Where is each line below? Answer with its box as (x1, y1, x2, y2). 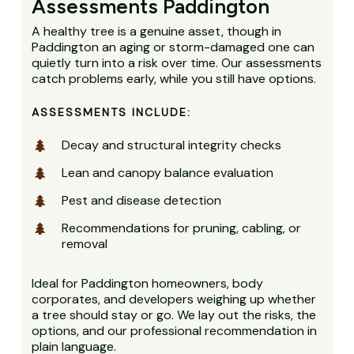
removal (62, 235, 108, 252)
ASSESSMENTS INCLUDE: (32, 104, 192, 119)
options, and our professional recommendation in (32, 322, 318, 339)
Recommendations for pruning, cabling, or (62, 219, 302, 236)
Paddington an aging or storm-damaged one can (32, 38, 315, 55)
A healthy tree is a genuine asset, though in (32, 22, 282, 40)
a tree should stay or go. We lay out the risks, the (32, 306, 317, 323)
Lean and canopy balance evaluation (62, 164, 274, 181)
